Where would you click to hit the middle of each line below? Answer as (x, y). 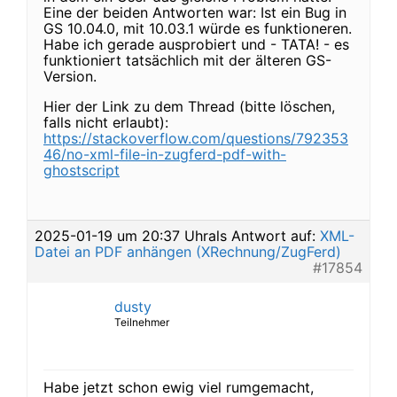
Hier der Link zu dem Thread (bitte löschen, (189, 106)
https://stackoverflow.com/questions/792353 (196, 138)
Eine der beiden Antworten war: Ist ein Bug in (195, 12)
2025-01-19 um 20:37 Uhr (121, 236)
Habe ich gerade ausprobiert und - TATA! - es (196, 44)
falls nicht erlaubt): (106, 122)
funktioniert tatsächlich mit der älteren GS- (187, 60)
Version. (70, 76)
